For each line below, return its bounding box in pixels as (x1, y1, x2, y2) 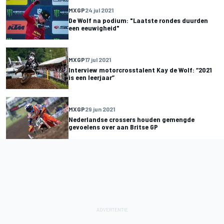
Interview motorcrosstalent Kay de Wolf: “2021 (68, 65, 212, 74)
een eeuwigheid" (68, 23, 119, 32)
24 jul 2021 (85, 6, 113, 13)
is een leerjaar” (68, 72, 114, 81)
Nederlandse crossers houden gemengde (68, 114, 194, 123)
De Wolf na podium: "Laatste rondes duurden (68, 15, 208, 24)
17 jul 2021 (85, 55, 111, 63)
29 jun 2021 (85, 105, 115, 112)
